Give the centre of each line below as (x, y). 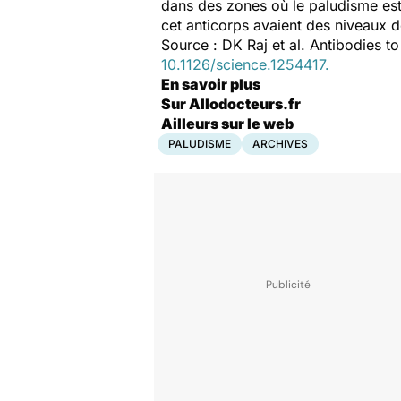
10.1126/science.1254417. (245, 64)
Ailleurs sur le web (227, 124)
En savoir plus (211, 84)
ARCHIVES (280, 144)
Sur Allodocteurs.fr (231, 104)
